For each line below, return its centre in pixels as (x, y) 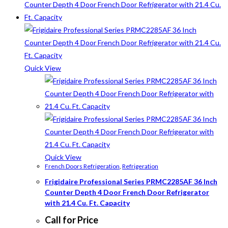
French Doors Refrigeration (82, 166)
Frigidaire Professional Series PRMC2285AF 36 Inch (131, 182)
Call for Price (72, 220)
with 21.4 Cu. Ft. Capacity (87, 203)
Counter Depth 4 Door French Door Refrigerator (127, 192)
